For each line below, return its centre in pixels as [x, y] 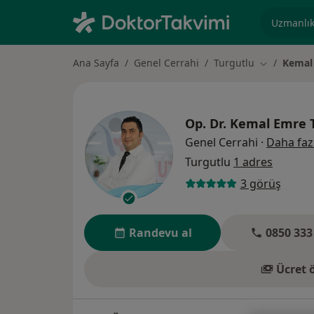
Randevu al [160, 233]
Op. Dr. [206, 123]
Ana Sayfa [96, 63]
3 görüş [260, 184]
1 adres [253, 162]
